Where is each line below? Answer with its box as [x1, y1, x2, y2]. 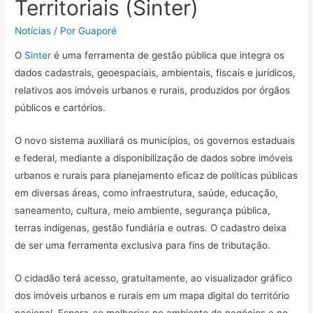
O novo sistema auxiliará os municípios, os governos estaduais [15, 135, 296, 147]
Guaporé [78, 24, 117, 36]
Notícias [15, 24, 52, 36]
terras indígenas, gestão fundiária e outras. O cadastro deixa [15, 222, 287, 234]
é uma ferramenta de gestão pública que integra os [54, 50, 285, 61]
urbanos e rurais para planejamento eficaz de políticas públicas [15, 170, 298, 182]
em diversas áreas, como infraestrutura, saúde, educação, [15, 187, 279, 199]
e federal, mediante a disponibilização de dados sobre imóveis [15, 152, 293, 164]
